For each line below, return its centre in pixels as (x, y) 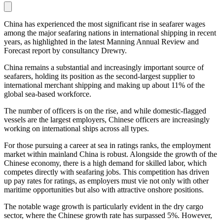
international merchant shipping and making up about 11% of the (104, 85)
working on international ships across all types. (76, 129)
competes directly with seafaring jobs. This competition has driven (107, 172)
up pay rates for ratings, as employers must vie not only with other (106, 181)
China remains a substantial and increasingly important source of (104, 68)
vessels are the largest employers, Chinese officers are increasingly (107, 120)
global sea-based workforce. (48, 94)
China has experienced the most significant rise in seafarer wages (105, 24)
